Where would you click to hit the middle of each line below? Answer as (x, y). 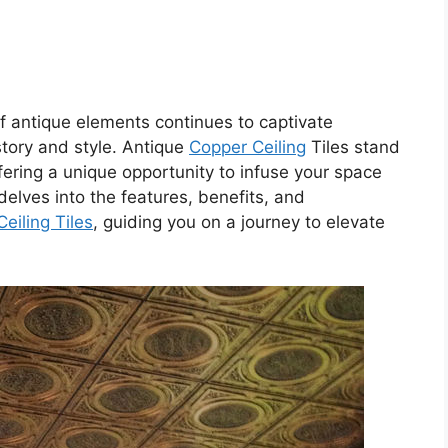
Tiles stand (353, 147)
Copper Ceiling (247, 147)
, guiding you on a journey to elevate (239, 222)
